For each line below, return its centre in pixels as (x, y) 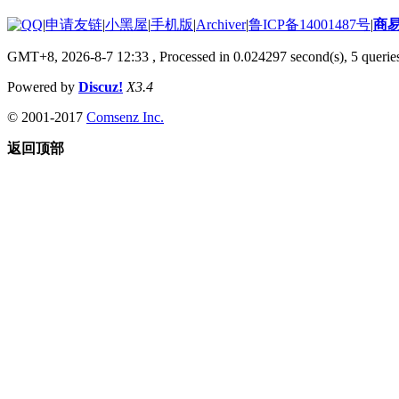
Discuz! (101, 86)
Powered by (43, 86)
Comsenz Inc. (125, 117)
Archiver (221, 24)
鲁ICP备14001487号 (309, 24)
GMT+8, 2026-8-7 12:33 (78, 56)
